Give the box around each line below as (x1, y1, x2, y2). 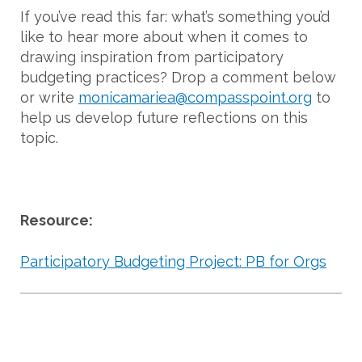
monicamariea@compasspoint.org (78, 88, 312, 106)
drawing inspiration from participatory (20, 48, 284, 65)
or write (20, 88, 78, 106)
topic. (20, 128, 62, 146)
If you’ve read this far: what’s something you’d (20, 7, 330, 25)
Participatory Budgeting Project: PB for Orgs (20, 252, 326, 270)
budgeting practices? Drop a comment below (20, 68, 336, 86)
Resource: (20, 211, 93, 229)
